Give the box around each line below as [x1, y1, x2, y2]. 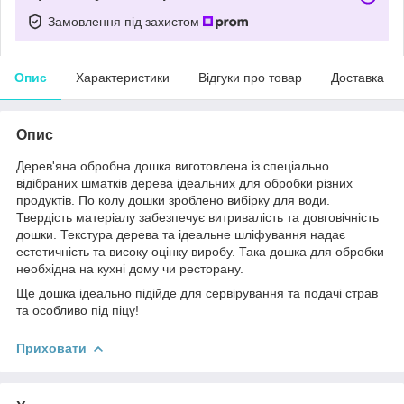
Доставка [331, 69, 384, 85]
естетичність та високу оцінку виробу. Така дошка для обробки [16, 243, 384, 259]
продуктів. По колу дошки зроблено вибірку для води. [16, 192, 330, 207]
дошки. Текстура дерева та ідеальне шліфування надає [16, 226, 345, 242]
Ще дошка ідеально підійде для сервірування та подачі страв [16, 285, 378, 300]
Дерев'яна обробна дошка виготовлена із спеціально [16, 158, 329, 173]
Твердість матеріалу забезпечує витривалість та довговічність [16, 209, 379, 225]
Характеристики [76, 69, 170, 85]
